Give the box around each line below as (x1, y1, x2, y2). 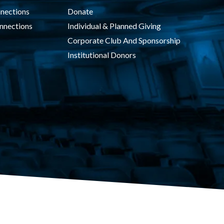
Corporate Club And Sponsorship (67, 35, 180, 45)
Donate (67, 6, 93, 16)
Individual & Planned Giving (67, 21, 161, 30)
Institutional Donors (67, 50, 136, 59)
